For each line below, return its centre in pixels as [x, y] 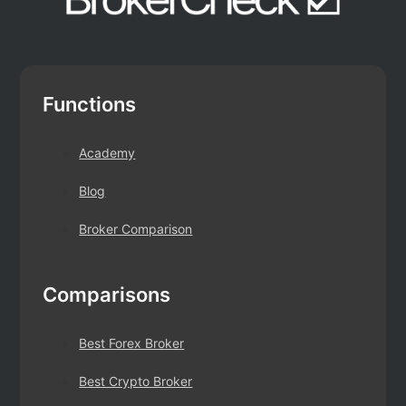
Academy [107, 152]
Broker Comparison [136, 228]
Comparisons [107, 294]
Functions [90, 104]
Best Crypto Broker [136, 381]
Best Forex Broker [132, 343]
